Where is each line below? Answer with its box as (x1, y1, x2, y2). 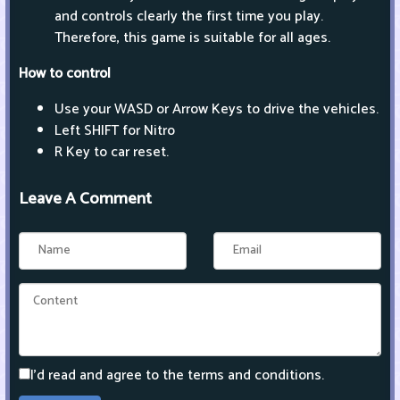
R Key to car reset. (54, 140, 169, 165)
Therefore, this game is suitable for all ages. (54, 26, 330, 51)
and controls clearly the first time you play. (54, 4, 323, 29)
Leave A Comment (19, 185, 152, 213)
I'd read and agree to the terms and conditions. (30, 363, 324, 388)
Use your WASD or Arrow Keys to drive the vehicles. (54, 97, 379, 122)
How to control (19, 62, 111, 87)
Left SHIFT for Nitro (54, 119, 175, 144)
